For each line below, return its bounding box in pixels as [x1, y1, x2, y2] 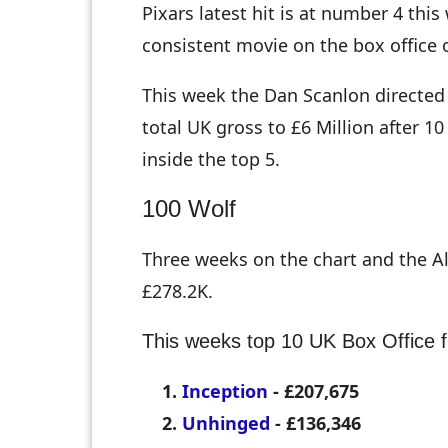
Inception [182, 379, 268, 404]
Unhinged [182, 411, 270, 436]
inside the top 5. [142, 147, 280, 172]
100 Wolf [142, 195, 236, 223]
